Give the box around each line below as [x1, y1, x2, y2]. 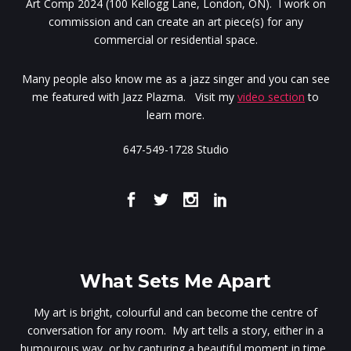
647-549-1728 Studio [122, 142, 229, 157]
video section [237, 89, 305, 105]
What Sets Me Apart [80, 270, 271, 292]
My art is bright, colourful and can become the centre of [34, 304, 317, 320]
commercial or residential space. [93, 32, 258, 48]
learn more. [147, 107, 204, 123]
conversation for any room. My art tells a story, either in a [27, 322, 324, 338]
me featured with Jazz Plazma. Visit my [32, 89, 237, 105]
